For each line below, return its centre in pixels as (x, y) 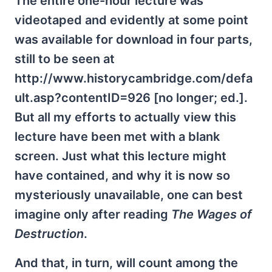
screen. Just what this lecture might (121, 156)
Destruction (49, 233)
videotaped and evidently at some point (131, 20)
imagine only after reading (93, 214)
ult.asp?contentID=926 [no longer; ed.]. (131, 97)
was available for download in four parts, (134, 39)
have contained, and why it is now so (122, 175)
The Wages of (212, 214)
